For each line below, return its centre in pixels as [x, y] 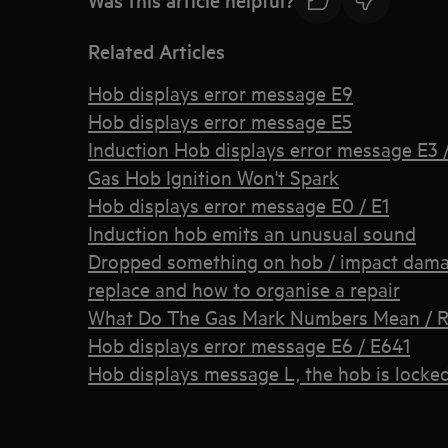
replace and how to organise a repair [244, 288]
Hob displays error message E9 [220, 92]
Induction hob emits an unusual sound [252, 232]
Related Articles [156, 51]
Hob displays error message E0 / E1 [238, 204]
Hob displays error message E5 [220, 120]
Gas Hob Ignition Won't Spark [213, 176]
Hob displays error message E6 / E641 [249, 344]
